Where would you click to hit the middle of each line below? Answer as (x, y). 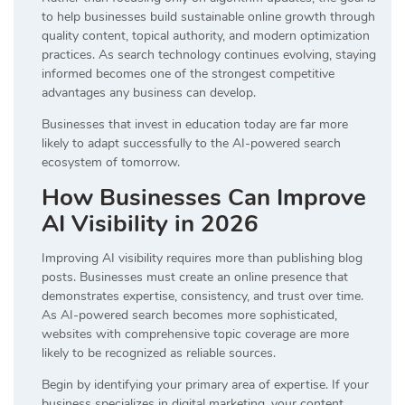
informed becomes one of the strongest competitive (188, 73)
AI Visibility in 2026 (150, 223)
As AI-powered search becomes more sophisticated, (189, 315)
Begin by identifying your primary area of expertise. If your (205, 384)
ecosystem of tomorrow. (111, 162)
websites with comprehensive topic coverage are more (195, 334)
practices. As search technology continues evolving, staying (209, 54)
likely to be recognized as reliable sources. (159, 353)
